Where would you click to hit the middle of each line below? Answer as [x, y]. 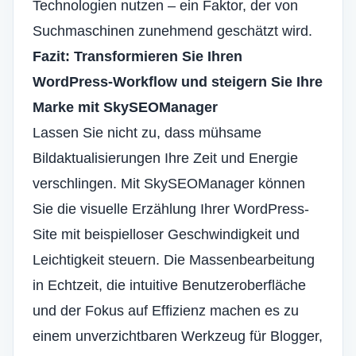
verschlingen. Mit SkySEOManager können [169, 184]
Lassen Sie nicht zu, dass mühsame [147, 133]
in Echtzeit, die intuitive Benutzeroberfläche [169, 285]
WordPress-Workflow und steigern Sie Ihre [178, 82]
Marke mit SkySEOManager [125, 107]
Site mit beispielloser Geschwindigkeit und [166, 234]
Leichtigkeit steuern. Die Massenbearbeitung [174, 260]
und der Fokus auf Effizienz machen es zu [166, 311]
